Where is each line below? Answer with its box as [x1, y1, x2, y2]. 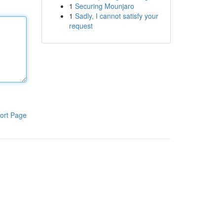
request [69, 21, 93, 31]
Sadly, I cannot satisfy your [74, 11, 158, 21]
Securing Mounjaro [74, 1, 134, 11]
